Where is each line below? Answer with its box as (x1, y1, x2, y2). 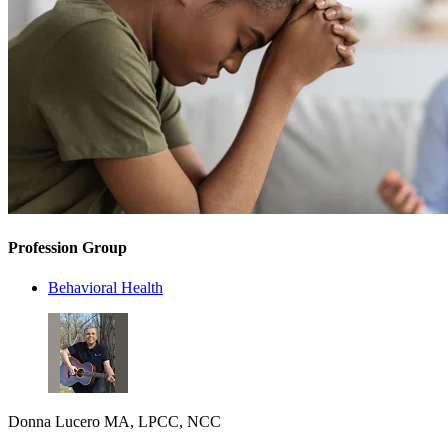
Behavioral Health (48, 278, 163, 296)
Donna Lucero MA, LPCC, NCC (8, 412, 221, 430)
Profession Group (8, 239, 127, 257)
